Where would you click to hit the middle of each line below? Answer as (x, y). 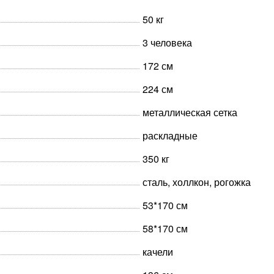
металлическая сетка (190, 112)
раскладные (170, 135)
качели (158, 252)
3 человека (167, 43)
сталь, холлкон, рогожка (197, 182)
